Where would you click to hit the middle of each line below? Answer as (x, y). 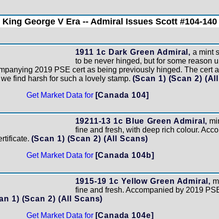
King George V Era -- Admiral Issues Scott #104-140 (109, 22)
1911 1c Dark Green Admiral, (133, 52)
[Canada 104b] (125, 155)
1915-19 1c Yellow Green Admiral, (143, 181)
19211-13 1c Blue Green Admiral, (141, 121)
